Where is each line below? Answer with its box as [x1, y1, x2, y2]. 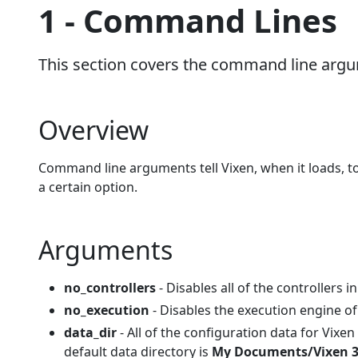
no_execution [64, 301, 149, 319]
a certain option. [38, 178, 137, 196]
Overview [38, 113, 149, 147]
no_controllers [64, 279, 156, 296]
